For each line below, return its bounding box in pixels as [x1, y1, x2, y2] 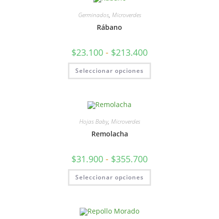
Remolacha [91, 129, 128, 138]
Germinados [78, 11, 109, 19]
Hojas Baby [79, 117, 108, 126]
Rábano [97, 22, 122, 32]
